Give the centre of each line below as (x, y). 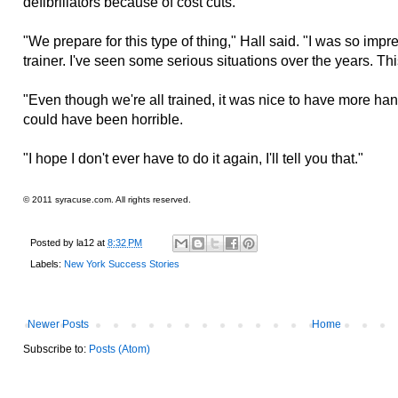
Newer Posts (58, 325)
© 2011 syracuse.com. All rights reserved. (107, 199)
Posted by (53, 242)
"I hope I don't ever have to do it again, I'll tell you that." (193, 158)
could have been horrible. (103, 119)
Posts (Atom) (119, 350)
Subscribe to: (56, 350)
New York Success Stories (122, 264)
